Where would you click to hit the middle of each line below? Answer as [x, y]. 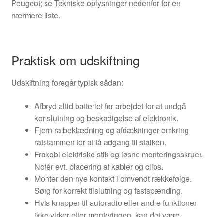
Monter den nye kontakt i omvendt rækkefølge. [113, 178]
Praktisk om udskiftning [75, 60]
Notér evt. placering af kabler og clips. [99, 166]
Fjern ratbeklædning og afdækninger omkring [111, 130]
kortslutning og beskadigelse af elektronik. [106, 118]
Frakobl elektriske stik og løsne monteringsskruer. [118, 154]
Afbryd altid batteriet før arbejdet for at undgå [110, 106]
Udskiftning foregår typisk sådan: [67, 83]
